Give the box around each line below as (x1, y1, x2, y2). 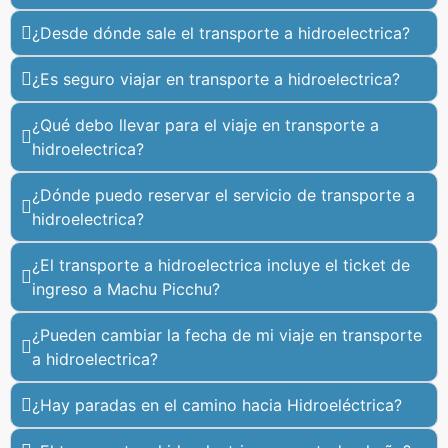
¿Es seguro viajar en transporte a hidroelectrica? (32, 69, 400, 89)
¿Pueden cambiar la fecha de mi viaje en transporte (32, 325, 422, 345)
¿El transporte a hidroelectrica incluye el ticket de (32, 255, 410, 275)
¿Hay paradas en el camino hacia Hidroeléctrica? (32, 395, 402, 415)
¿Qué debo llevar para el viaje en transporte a (32, 115, 379, 135)
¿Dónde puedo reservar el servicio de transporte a (32, 185, 415, 205)
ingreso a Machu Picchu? (32, 279, 220, 299)
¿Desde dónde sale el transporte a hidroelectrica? (32, 23, 410, 43)
